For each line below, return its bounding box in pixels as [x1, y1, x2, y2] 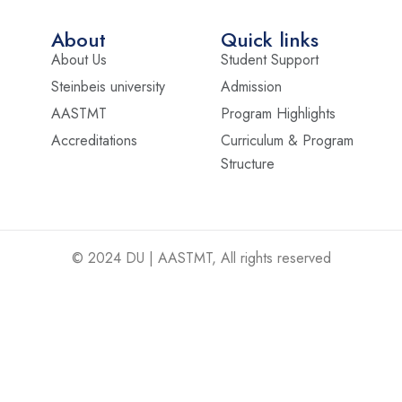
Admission [221, 76, 283, 97]
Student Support [221, 49, 319, 70]
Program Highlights [221, 103, 336, 124]
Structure [221, 153, 275, 174]
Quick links [221, 25, 319, 54]
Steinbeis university [51, 76, 166, 97]
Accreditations [51, 130, 138, 151]
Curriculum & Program [221, 130, 354, 151]
